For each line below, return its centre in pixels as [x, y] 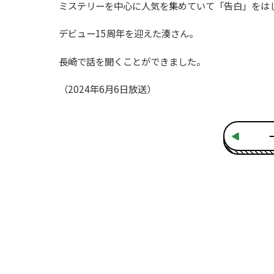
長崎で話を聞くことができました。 [132, 61]
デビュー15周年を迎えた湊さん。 [128, 33]
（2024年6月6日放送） [107, 88]
